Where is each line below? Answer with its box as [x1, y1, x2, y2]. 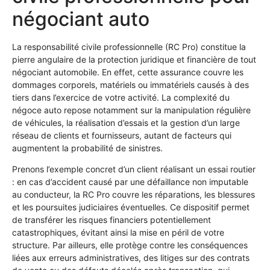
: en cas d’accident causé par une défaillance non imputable [12, 176, 248, 187]
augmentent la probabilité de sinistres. [12, 142, 163, 153]
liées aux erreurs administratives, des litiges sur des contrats [12, 252, 250, 263]
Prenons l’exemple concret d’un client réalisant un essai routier [12, 163, 256, 174]
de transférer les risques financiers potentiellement [12, 214, 211, 225]
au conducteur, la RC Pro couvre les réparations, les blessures [12, 189, 255, 199]
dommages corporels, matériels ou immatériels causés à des [12, 79, 249, 90]
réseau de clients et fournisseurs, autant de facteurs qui [12, 130, 231, 140]
